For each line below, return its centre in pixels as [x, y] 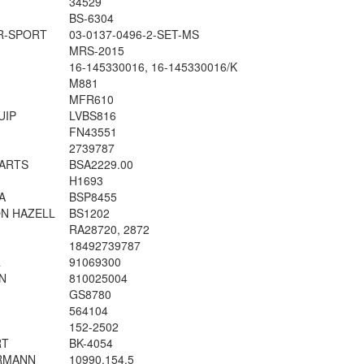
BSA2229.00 [101, 164]
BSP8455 [93, 197]
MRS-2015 [96, 50]
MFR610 [91, 99]
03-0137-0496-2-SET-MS [134, 34]
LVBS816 [92, 115]
